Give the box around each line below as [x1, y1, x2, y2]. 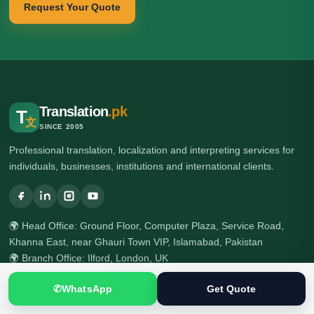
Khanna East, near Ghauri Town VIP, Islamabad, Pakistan [9, 235, 263, 247]
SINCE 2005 [39, 123, 84, 130]
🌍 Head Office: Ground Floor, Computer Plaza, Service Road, [9, 219, 284, 231]
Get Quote [206, 282, 257, 294]
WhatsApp [62, 282, 112, 294]
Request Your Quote [24, 1, 121, 13]
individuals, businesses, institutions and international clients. [9, 160, 274, 172]
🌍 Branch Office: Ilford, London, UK [9, 252, 168, 264]
